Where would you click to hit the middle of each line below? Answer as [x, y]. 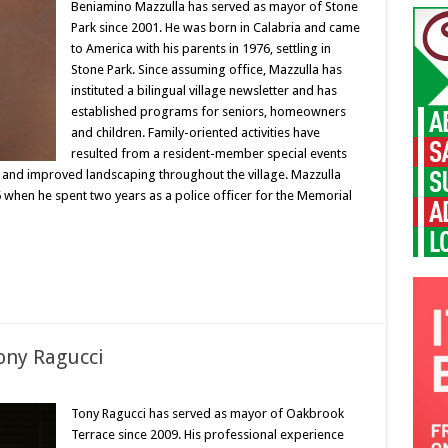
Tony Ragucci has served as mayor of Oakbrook [207, 413]
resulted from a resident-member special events [208, 153]
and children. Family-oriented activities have [195, 132]
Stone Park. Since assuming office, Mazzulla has [206, 69]
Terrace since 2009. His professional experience [207, 434]
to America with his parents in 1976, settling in [200, 48]
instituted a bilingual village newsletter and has [203, 90]
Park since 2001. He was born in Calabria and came [215, 27]
